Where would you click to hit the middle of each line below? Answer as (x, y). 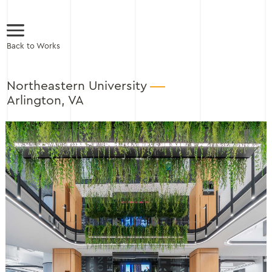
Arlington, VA (45, 100)
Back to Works (33, 46)
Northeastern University (76, 86)
